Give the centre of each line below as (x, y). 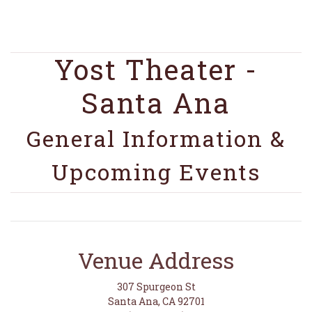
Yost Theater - (156, 69)
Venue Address (156, 260)
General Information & (156, 138)
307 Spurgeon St (156, 287)
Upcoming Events (156, 172)
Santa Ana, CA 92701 (156, 301)
